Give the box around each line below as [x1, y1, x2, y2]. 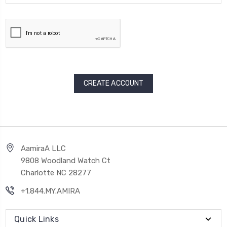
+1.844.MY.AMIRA [21, 186, 80, 196]
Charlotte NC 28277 [21, 168, 91, 177]
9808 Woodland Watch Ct [21, 156, 110, 165]
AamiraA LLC [21, 143, 66, 153]
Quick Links [14, 214, 59, 224]
